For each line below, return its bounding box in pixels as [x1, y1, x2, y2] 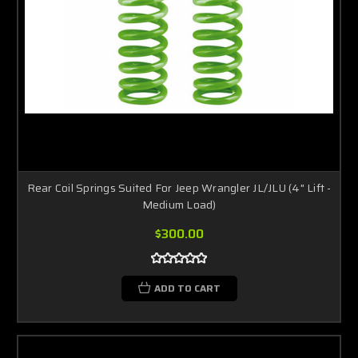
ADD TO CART [153, 280, 221, 296]
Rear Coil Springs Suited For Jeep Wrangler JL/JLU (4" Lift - [26, 178, 332, 197]
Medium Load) [141, 195, 217, 213]
